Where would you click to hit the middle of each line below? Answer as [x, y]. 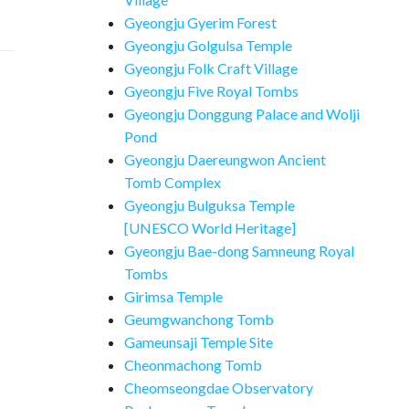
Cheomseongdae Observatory [219, 388]
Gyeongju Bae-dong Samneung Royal [239, 251]
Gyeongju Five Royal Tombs [211, 91]
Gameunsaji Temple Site [199, 342]
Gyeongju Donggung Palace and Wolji [242, 114]
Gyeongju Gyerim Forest [200, 22]
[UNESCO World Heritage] [210, 228]
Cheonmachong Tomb [193, 365]
